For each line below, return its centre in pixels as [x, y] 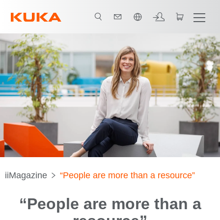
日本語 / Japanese [61, 9]
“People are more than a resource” [128, 175]
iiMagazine [26, 175]
